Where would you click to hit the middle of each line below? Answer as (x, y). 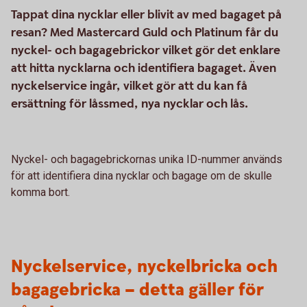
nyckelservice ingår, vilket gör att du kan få (129, 86)
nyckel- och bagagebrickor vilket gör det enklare (146, 50)
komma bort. (40, 192)
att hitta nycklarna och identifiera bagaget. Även (144, 68)
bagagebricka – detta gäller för (137, 290)
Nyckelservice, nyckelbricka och (144, 267)
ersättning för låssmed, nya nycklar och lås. (130, 104)
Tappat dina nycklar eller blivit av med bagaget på (146, 15)
